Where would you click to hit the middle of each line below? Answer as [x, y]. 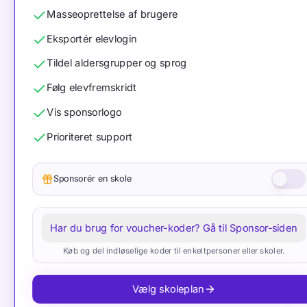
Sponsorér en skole [93, 179]
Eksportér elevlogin [92, 38]
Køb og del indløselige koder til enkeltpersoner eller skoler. [174, 251]
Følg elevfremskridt [92, 87]
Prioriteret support [90, 136]
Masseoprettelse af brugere [112, 14]
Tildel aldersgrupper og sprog [117, 63]
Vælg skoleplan [168, 289]
